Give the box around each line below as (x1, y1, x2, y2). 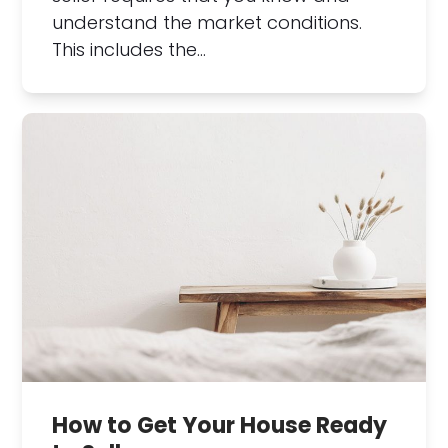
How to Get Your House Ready (52, 409, 388, 441)
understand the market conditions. (52, 9, 363, 35)
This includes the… (52, 36, 207, 62)
